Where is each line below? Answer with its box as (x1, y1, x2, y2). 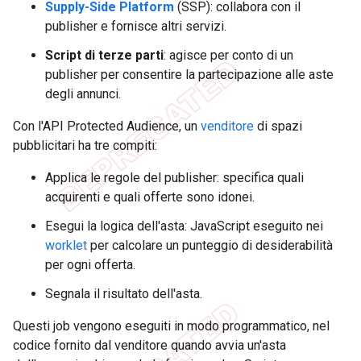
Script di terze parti (45, 48, 164, 64)
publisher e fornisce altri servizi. (45, 19, 226, 35)
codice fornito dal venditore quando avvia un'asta (13, 338, 286, 354)
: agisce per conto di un (164, 48, 293, 64)
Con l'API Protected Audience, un (13, 118, 201, 135)
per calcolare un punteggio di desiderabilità (87, 238, 333, 254)
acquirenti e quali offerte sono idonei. (45, 189, 255, 205)
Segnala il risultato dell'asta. (45, 286, 202, 302)
